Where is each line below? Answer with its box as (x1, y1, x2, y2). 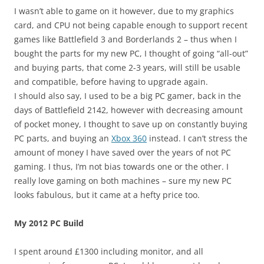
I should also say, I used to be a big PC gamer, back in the (14, 90, 241, 102)
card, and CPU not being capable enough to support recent (14, 19, 247, 31)
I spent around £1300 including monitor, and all (14, 246, 203, 258)
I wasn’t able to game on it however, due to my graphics (14, 5, 234, 17)
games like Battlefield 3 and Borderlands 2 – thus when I (14, 34, 237, 45)
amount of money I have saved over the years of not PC (14, 147, 231, 159)
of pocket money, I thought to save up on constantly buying (14, 118, 247, 130)
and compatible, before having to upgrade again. (14, 76, 208, 88)
